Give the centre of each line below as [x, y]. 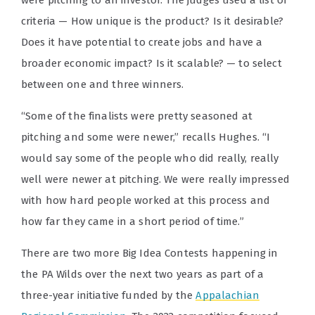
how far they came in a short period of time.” [133, 221]
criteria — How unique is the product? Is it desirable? [153, 21]
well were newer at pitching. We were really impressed [155, 179]
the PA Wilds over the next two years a [117, 274]
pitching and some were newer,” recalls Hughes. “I [146, 137]
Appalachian [228, 295]
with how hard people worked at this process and [146, 200]
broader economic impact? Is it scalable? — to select [152, 63]
